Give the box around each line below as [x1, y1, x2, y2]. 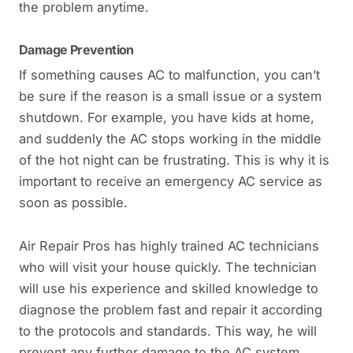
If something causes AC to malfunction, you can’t [19, 66, 320, 83]
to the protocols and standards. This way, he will [19, 323, 317, 340]
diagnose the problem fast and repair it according [19, 302, 322, 318]
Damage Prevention [19, 41, 134, 58]
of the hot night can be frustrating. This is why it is [19, 151, 329, 168]
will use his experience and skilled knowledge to [19, 281, 318, 297]
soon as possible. [19, 194, 128, 210]
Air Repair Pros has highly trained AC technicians [19, 238, 319, 255]
